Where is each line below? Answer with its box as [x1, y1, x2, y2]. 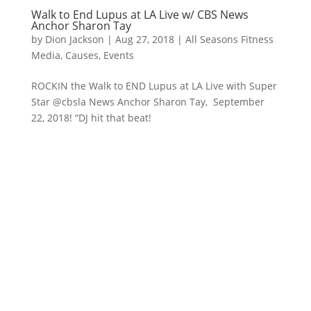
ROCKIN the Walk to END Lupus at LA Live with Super [31, 78, 277, 92]
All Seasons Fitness [185, 32, 274, 46]
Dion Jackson [44, 32, 104, 46]
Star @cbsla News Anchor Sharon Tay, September [31, 94, 264, 108]
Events [103, 48, 134, 62]
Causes [65, 48, 99, 62]
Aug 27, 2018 [115, 32, 174, 46]
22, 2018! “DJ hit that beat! [31, 110, 151, 124]
